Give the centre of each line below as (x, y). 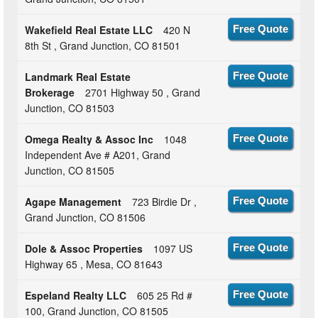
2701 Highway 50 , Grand (143, 92)
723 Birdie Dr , (165, 201)
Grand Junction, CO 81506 (86, 217)
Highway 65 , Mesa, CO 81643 (94, 264)
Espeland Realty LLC (76, 295)
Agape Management (73, 201)
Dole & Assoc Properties (84, 248)
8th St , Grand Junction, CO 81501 (103, 45)
